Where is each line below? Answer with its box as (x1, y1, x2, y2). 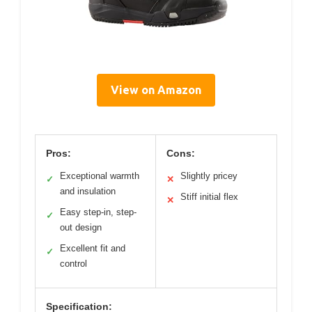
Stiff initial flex (180, 192, 238, 203)
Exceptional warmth (60, 171, 139, 182)
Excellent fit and (60, 243, 125, 254)
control (60, 258, 87, 270)
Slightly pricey (180, 171, 237, 182)
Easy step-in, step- (60, 207, 136, 218)
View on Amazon (111, 84, 201, 97)
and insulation (60, 186, 116, 197)
